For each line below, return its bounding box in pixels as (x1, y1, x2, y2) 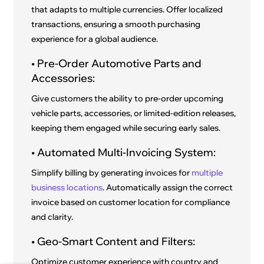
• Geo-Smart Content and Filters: (31, 235, 196, 249)
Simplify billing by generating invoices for (31, 167, 192, 179)
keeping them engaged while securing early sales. (31, 123, 221, 134)
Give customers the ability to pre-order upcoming (31, 93, 224, 104)
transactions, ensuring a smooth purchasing (31, 19, 201, 30)
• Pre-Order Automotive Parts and (31, 57, 202, 71)
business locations (31, 182, 103, 193)
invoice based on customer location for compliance (31, 197, 230, 208)
